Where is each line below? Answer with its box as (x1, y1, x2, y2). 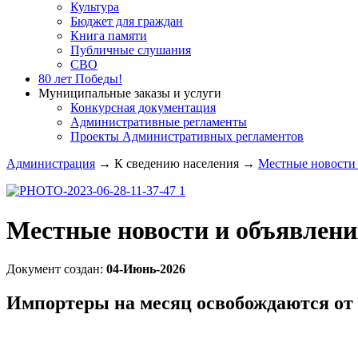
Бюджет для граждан (70, 14, 183, 29)
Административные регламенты (70, 115, 247, 129)
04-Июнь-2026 (106, 262, 185, 276)
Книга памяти (70, 29, 147, 43)
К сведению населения (114, 157, 239, 171)
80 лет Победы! (38, 72, 122, 86)
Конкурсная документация (70, 101, 216, 115)
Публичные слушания (70, 43, 191, 58)
